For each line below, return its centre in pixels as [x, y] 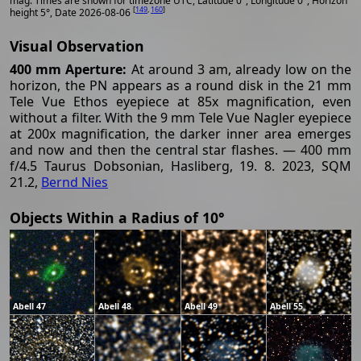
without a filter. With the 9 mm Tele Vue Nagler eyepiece [180, 117]
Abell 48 [115, 306]
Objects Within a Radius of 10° [117, 217]
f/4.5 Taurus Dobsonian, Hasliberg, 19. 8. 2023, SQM [180, 166]
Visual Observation [77, 46]
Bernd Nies [75, 182]
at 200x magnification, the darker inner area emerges [180, 133]
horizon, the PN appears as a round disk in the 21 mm [180, 85]
